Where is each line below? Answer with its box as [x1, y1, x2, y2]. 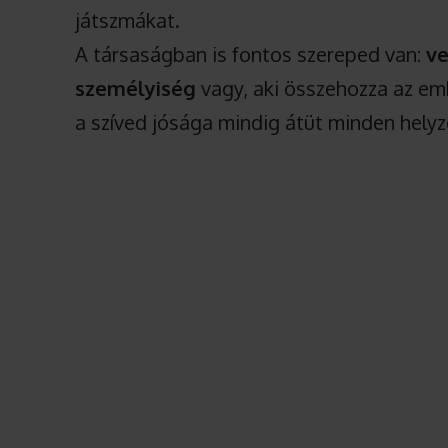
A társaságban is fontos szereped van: [75, 41, 427, 68]
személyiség [75, 75, 197, 102]
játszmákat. [75, 7, 181, 34]
